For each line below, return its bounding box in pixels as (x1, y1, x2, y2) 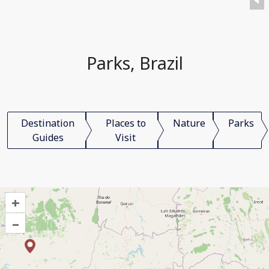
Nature (173, 116, 205, 130)
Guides (32, 131, 64, 144)
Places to (105, 116, 146, 130)
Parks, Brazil (86, 51, 183, 74)
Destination (21, 116, 75, 130)
